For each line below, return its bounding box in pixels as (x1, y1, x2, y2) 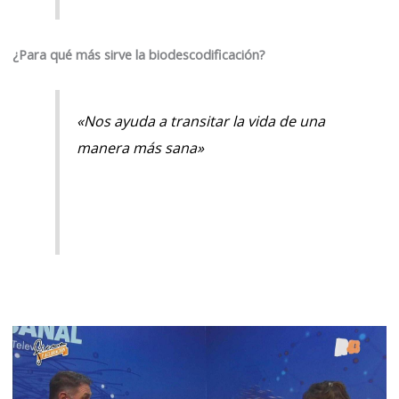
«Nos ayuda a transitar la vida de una (77, 110, 326, 131)
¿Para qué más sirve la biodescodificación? (12, 45, 265, 63)
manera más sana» (77, 137, 205, 158)
